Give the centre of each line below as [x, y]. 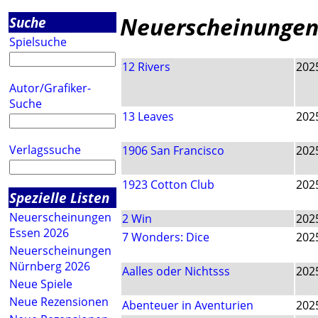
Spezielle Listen [59, 198]
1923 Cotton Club [168, 185]
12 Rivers [146, 67]
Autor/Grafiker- [50, 88]
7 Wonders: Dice [166, 237]
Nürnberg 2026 [50, 266]
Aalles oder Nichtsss [176, 272]
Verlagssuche [45, 150]
